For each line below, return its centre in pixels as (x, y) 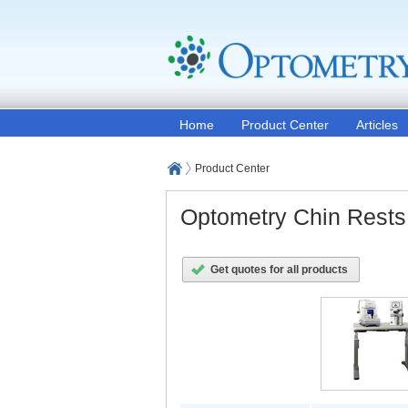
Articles (377, 125)
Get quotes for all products (279, 270)
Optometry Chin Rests (293, 217)
